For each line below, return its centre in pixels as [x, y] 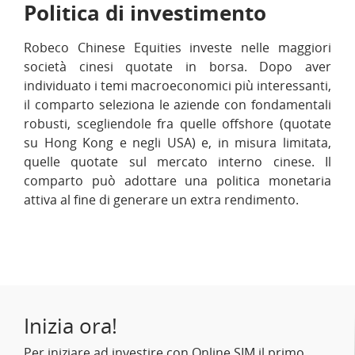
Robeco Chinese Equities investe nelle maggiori [177, 48]
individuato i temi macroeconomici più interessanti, [177, 86]
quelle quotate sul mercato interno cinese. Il [177, 162]
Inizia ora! [71, 326]
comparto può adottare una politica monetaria [177, 181]
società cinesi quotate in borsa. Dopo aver [177, 67]
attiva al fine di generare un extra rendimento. [161, 200]
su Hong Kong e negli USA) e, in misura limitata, [177, 143]
